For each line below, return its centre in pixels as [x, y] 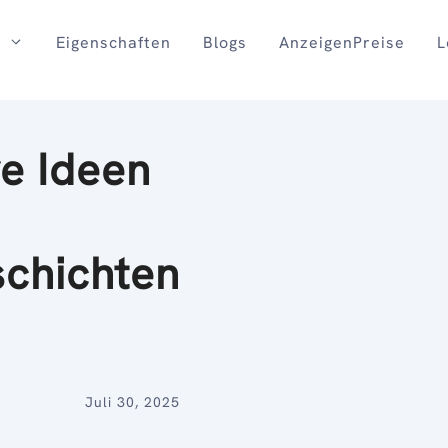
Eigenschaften [113, 42]
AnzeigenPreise [341, 42]
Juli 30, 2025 [133, 402]
